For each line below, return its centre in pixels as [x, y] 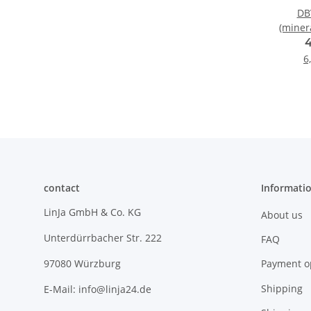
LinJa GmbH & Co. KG [92, 212]
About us [281, 215]
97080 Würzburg [82, 264]
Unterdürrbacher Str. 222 [103, 238]
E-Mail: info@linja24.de [98, 289]
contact [62, 188]
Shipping [281, 288]
